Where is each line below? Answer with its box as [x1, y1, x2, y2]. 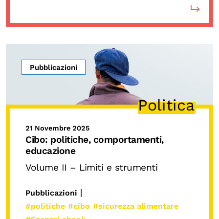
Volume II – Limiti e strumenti [25, 161, 157, 173]
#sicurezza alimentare [93, 201, 178, 211]
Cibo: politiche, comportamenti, [25, 133, 164, 145]
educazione [25, 145, 75, 156]
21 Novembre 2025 [25, 124, 89, 132]
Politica [138, 95, 195, 114]
